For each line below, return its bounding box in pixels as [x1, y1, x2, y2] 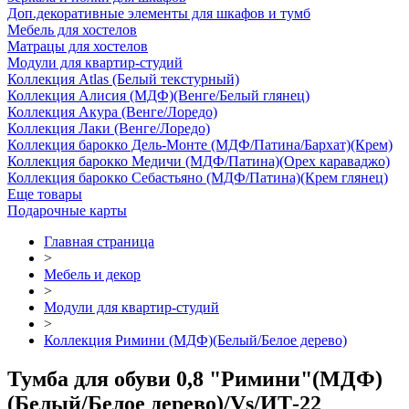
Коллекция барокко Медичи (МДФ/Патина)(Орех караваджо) [7, 153, 390, 169]
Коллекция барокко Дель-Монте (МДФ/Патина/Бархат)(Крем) [7, 137, 393, 152]
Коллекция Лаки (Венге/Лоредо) [7, 121, 210, 136]
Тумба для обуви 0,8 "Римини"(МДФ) [7, 366, 383, 391]
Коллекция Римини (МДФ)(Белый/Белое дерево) [44, 332, 347, 348]
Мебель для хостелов [7, 22, 137, 37]
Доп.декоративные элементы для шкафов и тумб [7, 5, 310, 21]
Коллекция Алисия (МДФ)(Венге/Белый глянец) [7, 88, 309, 103]
